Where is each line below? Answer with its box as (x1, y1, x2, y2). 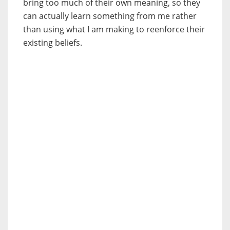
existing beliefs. (23, 36, 82, 48)
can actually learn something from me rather (23, 10, 197, 22)
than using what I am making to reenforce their (23, 23, 205, 35)
